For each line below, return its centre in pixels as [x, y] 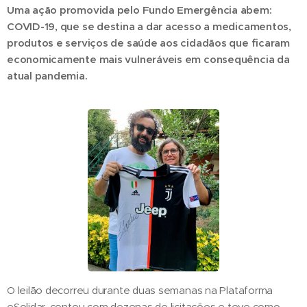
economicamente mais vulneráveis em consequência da [148, 59]
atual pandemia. [47, 76]
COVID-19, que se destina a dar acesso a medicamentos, [149, 26]
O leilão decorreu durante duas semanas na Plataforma [140, 290]
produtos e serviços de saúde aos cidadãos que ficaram [148, 43]
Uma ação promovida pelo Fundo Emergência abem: [139, 10]
